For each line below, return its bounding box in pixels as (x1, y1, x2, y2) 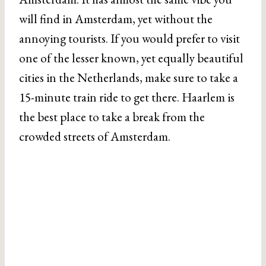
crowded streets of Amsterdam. (19, 128, 170, 144)
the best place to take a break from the (19, 108, 205, 125)
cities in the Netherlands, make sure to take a (19, 69, 238, 85)
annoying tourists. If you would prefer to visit (19, 30, 240, 46)
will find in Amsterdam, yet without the (19, 10, 213, 27)
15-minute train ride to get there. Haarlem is (19, 88, 235, 105)
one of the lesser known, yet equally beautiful (19, 49, 243, 66)
